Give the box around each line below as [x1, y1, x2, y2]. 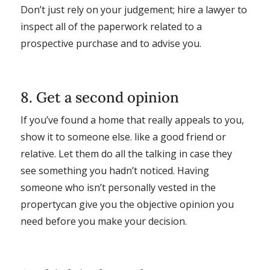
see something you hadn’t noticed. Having [20, 163, 209, 177]
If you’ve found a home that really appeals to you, [20, 113, 244, 127]
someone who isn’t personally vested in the [20, 180, 216, 194]
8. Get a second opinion [20, 87, 179, 107]
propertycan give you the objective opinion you [20, 197, 234, 211]
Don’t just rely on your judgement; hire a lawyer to [20, 2, 247, 16]
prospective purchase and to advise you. [20, 36, 201, 50]
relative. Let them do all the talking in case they [20, 146, 232, 160]
